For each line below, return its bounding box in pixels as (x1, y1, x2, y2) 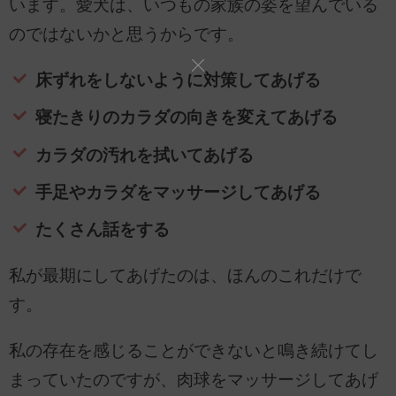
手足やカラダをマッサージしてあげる (34, 183, 321, 202)
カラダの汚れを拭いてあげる (34, 145, 254, 164)
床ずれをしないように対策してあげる (34, 71, 321, 90)
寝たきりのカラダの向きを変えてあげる (34, 108, 338, 127)
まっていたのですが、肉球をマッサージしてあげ (9, 369, 378, 389)
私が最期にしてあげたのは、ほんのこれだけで (9, 266, 362, 286)
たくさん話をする (34, 220, 170, 240)
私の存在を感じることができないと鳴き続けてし (9, 340, 378, 360)
